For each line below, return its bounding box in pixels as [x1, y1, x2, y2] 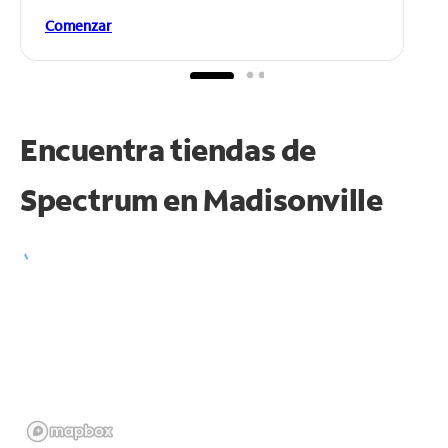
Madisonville [203, 179, 383, 219]
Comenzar [45, 15, 112, 35]
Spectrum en [20, 179, 204, 219]
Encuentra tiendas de [20, 129, 317, 169]
